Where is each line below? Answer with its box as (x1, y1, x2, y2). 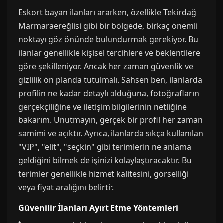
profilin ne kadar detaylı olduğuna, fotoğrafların (18, 88, 199, 99)
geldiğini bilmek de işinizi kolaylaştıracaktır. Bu (18, 155, 192, 166)
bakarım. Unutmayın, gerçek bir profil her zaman (18, 114, 203, 125)
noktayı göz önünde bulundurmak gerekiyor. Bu (18, 34, 198, 45)
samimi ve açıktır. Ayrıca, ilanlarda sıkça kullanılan (18, 128, 203, 139)
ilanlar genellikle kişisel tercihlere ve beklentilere (18, 47, 200, 58)
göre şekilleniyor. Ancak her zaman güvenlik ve (18, 61, 193, 72)
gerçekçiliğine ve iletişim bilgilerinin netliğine (18, 101, 187, 112)
